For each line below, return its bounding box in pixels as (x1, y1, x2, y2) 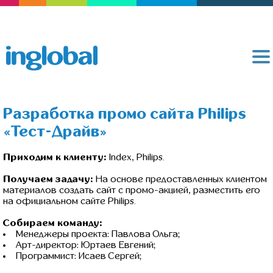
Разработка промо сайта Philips (3, 105, 246, 122)
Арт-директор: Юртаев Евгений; (16, 239, 155, 250)
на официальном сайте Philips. (3, 196, 136, 206)
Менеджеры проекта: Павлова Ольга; (16, 229, 180, 239)
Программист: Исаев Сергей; (16, 250, 141, 261)
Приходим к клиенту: (3, 152, 107, 162)
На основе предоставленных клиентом (93, 174, 267, 184)
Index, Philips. (107, 152, 165, 162)
